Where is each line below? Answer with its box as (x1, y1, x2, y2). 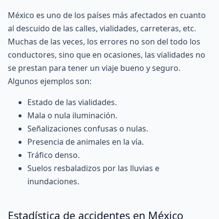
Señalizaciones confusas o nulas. (27, 123, 148, 134)
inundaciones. (27, 176, 79, 187)
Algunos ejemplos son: (8, 76, 91, 87)
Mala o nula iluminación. (27, 110, 117, 121)
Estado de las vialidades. (27, 97, 117, 108)
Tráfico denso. (27, 150, 80, 160)
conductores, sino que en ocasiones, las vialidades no (8, 49, 205, 60)
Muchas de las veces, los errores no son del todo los (8, 36, 200, 47)
